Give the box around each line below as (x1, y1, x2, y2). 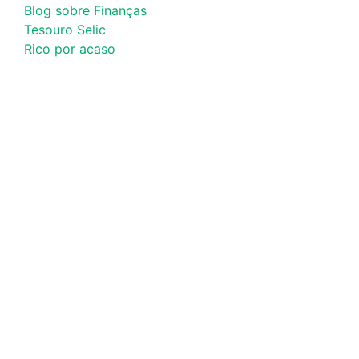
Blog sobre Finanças (24, 2, 147, 18)
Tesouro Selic (24, 22, 106, 38)
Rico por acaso (24, 41, 115, 57)
